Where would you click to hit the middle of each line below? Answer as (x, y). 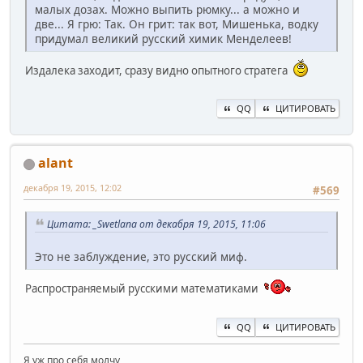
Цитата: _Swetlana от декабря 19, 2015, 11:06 (156, 224)
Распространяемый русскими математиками (144, 289)
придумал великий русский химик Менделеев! (163, 39)
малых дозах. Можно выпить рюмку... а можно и (167, 10)
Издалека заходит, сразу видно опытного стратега (159, 71)
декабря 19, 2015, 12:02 (73, 188)
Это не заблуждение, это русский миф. (141, 257)
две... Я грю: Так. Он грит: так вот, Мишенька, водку (177, 24)
